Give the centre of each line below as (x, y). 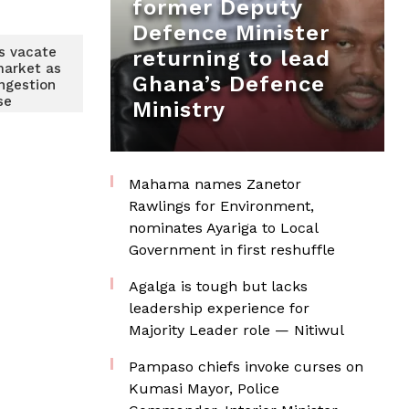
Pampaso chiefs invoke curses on (246, 367)
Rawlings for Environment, (221, 206)
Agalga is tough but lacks (218, 286)
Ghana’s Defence (229, 84)
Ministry (179, 110)
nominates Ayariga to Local (223, 228)
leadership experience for (219, 308)
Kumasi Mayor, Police (204, 388)
